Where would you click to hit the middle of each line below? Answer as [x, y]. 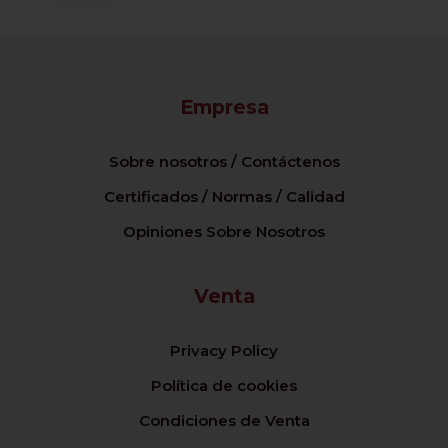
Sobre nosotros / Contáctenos [224, 161]
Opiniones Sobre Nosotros [224, 231]
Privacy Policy [224, 350]
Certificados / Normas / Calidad [224, 196]
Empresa [224, 107]
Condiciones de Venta [224, 420]
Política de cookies [224, 385]
